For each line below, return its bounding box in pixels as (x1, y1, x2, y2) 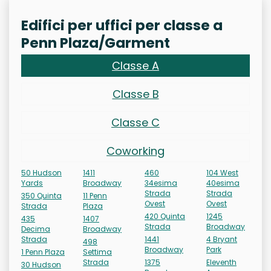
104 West (206, 168, 238, 178)
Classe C (111, 115, 160, 131)
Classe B (112, 87, 159, 102)
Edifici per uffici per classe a (21, 16, 223, 36)
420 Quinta (145, 211, 185, 222)
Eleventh (206, 257, 237, 268)
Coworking (106, 143, 165, 159)
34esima (145, 178, 177, 189)
